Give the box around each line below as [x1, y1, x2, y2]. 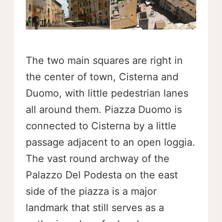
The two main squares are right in [26, 55, 183, 67]
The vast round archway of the [26, 153, 169, 165]
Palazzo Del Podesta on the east [26, 169, 178, 181]
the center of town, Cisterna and [26, 71, 178, 83]
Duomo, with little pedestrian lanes [26, 87, 188, 100]
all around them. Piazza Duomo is [26, 104, 182, 116]
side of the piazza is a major [26, 185, 157, 198]
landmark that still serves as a [26, 202, 164, 214]
